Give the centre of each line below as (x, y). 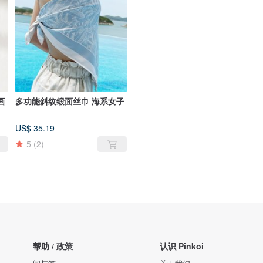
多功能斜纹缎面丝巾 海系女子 (70, 101)
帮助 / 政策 (53, 246)
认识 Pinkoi (182, 246)
